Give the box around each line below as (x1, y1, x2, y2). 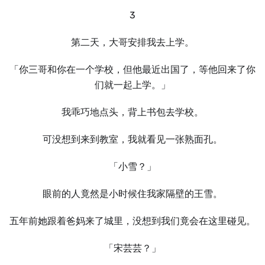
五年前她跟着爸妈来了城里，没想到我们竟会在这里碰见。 (9, 215, 256, 227)
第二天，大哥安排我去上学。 (71, 37, 194, 48)
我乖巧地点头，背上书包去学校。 (62, 106, 203, 118)
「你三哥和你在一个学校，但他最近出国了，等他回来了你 (9, 64, 256, 75)
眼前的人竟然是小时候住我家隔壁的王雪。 (43, 188, 222, 199)
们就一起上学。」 (95, 79, 170, 91)
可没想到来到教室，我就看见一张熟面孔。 (43, 134, 222, 145)
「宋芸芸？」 (104, 243, 161, 254)
